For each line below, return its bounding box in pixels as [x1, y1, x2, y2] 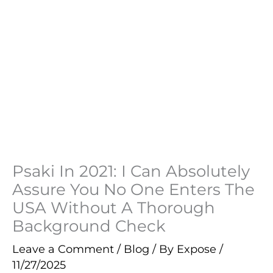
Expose [177, 242, 219, 257]
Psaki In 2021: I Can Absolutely [12, 161, 250, 181]
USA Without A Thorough [12, 198, 215, 218]
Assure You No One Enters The [12, 180, 255, 199]
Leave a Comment [12, 242, 114, 257]
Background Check [12, 216, 166, 236]
